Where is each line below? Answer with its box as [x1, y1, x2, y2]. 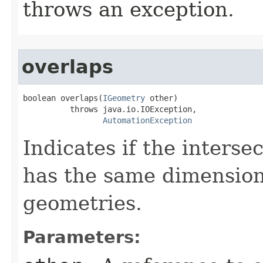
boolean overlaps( [23, 93, 103, 103]
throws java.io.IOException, [23, 104, 197, 114]
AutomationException [103, 115, 192, 125]
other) [145, 93, 178, 103]
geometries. [23, 191, 142, 215]
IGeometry [103, 93, 145, 103]
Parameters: [23, 227, 141, 247]
